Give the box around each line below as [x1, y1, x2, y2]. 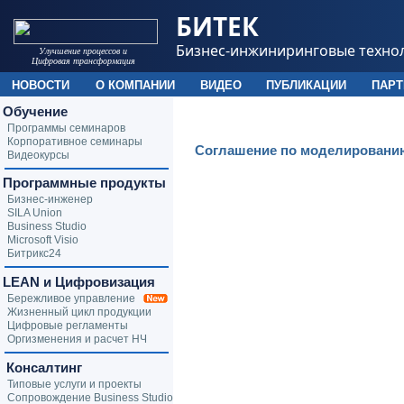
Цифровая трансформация [32, 56, 135, 66]
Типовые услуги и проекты [7, 378, 142, 390]
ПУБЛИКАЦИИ [266, 78, 347, 92]
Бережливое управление [7, 292, 143, 305]
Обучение [3, 104, 68, 119]
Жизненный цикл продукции [7, 306, 151, 318]
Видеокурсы [7, 149, 69, 161]
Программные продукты [3, 175, 166, 190]
